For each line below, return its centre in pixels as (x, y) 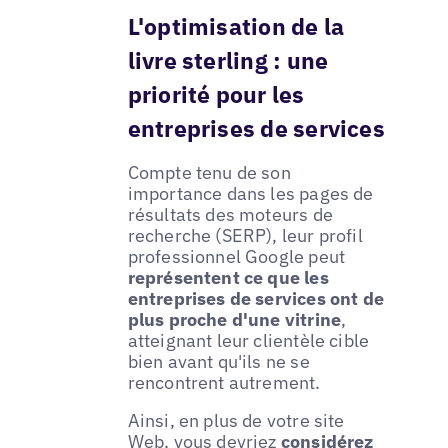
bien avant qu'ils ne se (218, 362)
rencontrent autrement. (224, 383)
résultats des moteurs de (230, 215)
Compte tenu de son (209, 173)
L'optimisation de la (236, 26)
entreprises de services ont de (256, 299)
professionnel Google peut (236, 257)
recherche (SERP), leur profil (245, 236)
